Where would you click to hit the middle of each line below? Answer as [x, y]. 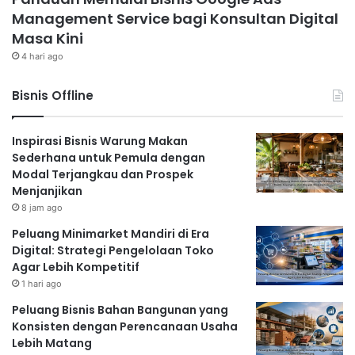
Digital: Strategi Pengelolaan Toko [113, 250]
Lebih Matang [52, 343]
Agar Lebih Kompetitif [76, 267]
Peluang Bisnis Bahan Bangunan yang [120, 309]
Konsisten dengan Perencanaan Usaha [125, 326]
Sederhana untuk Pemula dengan [109, 157]
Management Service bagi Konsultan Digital [175, 18]
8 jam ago [42, 207]
